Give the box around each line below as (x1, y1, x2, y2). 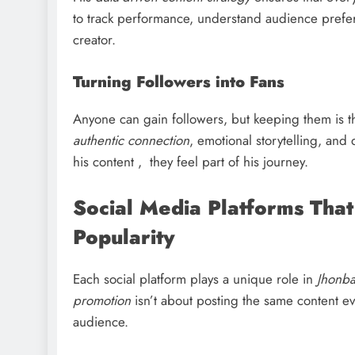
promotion (73, 290, 131, 310)
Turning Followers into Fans (73, 71, 284, 94)
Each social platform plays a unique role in (73, 269, 317, 288)
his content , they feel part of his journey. (73, 152, 308, 172)
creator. (73, 29, 116, 49)
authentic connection (73, 131, 189, 151)
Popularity (73, 222, 175, 252)
